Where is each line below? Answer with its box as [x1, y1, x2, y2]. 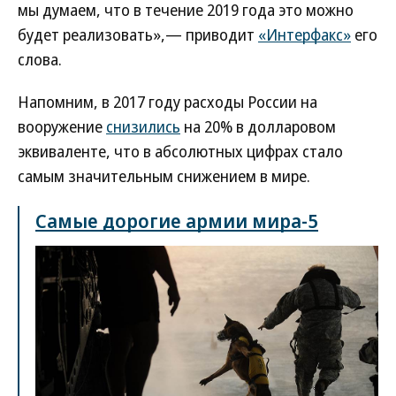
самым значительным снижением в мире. [18, 165, 310, 187]
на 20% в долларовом [180, 116, 336, 137]
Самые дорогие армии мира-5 [35, 207, 318, 233]
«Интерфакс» [258, 24, 351, 45]
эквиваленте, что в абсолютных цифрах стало [18, 141, 343, 162]
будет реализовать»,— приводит [18, 24, 258, 45]
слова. [18, 49, 62, 70]
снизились [106, 116, 180, 137]
